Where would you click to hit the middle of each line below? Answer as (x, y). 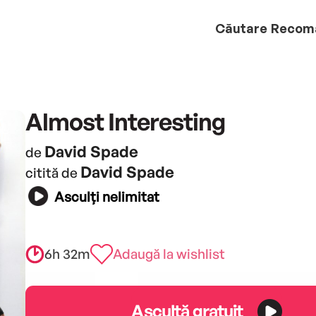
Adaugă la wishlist (169, 254)
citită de (53, 172)
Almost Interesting (125, 121)
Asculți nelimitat (107, 197)
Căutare (241, 28)
